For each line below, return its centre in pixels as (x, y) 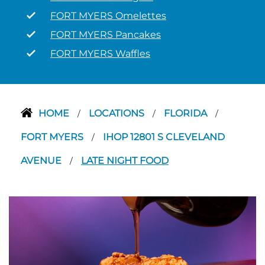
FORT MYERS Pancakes (106, 35)
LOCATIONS (118, 113)
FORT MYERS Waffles (100, 54)
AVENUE (42, 161)
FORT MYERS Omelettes (108, 16)
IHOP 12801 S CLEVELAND (164, 137)
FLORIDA (187, 113)
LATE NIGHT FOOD (125, 161)
